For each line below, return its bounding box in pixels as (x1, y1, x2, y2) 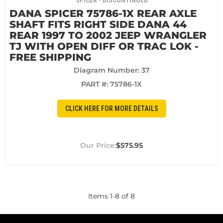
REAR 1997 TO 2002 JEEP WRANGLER (9, 29, 207, 42)
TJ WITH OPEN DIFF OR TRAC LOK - (9, 40, 199, 53)
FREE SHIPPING (9, 51, 91, 64)
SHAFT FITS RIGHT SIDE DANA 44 (9, 18, 187, 31)
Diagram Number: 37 (73, 66, 150, 75)
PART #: (81, 80, 110, 89)
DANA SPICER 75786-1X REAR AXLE (9, 7, 197, 20)
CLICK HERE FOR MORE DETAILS (65, 104, 158, 112)
